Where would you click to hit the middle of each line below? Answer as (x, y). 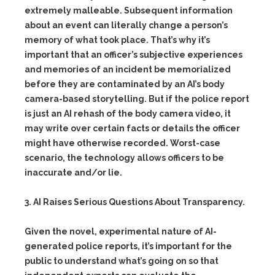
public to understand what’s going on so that (122, 261)
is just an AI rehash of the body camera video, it (128, 114)
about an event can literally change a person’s (126, 25)
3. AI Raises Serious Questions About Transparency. (135, 202)
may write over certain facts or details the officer (132, 128)
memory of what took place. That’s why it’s (117, 40)
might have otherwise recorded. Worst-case (122, 143)
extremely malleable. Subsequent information (129, 10)
